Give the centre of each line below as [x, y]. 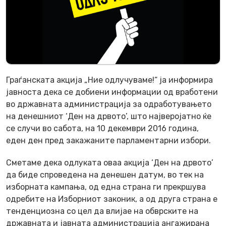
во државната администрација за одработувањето [109, 104]
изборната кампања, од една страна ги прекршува [106, 187]
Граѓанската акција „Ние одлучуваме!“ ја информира [109, 80]
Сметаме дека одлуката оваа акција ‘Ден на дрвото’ [110, 162]
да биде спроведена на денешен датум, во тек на [105, 175]
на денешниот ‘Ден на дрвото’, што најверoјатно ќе [109, 116]
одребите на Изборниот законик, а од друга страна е [112, 199]
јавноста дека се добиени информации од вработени [112, 92]
